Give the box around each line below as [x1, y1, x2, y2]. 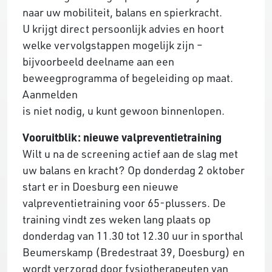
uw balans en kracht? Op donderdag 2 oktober [22, 163, 245, 177]
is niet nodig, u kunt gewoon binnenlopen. [22, 103, 225, 117]
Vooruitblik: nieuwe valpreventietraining [22, 129, 222, 144]
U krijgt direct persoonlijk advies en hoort [22, 21, 224, 35]
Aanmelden [22, 87, 78, 101]
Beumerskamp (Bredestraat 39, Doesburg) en [22, 245, 245, 259]
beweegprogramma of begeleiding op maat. [22, 70, 233, 84]
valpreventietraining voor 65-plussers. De [22, 195, 226, 209]
